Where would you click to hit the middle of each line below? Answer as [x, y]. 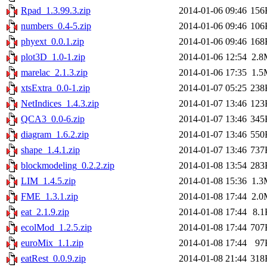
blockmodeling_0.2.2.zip [68, 166]
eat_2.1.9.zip [45, 212]
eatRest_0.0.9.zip [53, 259]
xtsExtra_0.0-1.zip [55, 88]
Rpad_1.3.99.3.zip [56, 11]
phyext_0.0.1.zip [52, 42]
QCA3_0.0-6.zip [53, 119]
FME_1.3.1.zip [49, 197]
